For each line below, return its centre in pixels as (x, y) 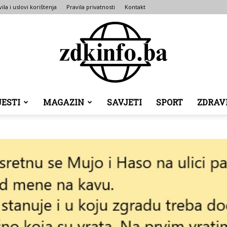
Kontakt (135, 7)
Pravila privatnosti (91, 7)
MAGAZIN (63, 102)
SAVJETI (124, 102)
